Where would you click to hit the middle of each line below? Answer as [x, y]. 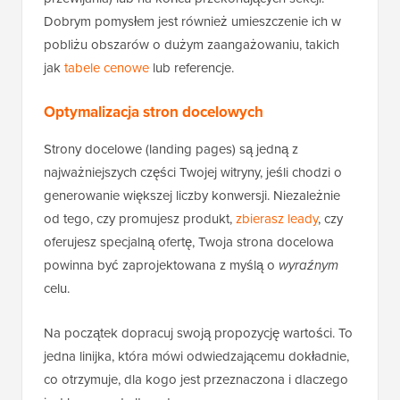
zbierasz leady [277, 218]
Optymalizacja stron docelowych [154, 111]
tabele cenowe [107, 67]
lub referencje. [192, 67]
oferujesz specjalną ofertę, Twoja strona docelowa [189, 241]
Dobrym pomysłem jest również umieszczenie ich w [192, 21]
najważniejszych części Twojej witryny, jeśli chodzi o [193, 171]
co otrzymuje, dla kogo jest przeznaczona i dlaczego [196, 379]
